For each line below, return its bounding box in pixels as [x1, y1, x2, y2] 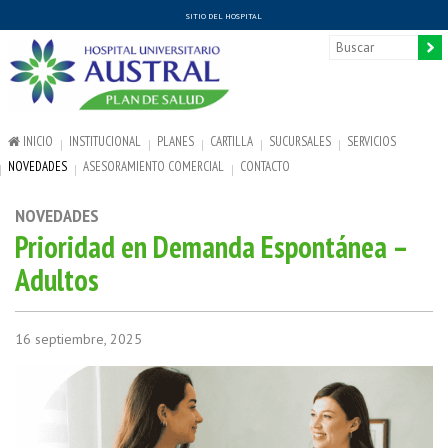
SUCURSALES [269, 133, 331, 150]
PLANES [157, 133, 194, 150]
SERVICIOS [347, 133, 396, 150]
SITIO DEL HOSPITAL [186, 11, 262, 21]
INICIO [20, 133, 53, 150]
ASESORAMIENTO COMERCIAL [83, 158, 224, 175]
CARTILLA [210, 133, 253, 150]
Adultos [15, 260, 99, 299]
